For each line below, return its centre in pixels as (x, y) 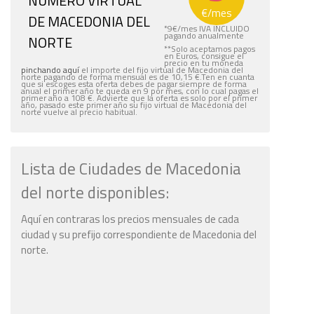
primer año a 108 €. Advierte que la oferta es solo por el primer (139, 98)
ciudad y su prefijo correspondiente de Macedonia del (139, 235)
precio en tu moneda (204, 63)
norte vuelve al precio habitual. (79, 112)
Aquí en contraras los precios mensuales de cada (130, 219)
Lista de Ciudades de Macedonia (131, 169)
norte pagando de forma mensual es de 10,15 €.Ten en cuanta (138, 77)
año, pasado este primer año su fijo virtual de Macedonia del (134, 105)
